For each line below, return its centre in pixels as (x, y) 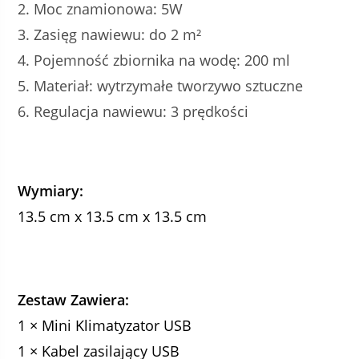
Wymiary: (51, 190)
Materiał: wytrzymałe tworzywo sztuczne (169, 85)
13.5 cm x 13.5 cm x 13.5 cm (113, 216)
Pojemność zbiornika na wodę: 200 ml (162, 60)
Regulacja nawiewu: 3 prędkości (141, 111)
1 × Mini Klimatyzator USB (105, 325)
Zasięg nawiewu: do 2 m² (118, 34)
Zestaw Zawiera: (74, 299)
